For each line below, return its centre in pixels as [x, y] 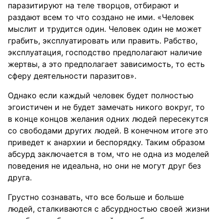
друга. [20, 177]
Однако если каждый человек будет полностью [101, 95]
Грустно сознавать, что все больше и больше [96, 197]
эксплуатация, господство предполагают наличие [105, 52]
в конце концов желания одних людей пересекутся [108, 119]
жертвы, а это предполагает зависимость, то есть [106, 64]
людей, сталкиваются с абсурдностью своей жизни [109, 209]
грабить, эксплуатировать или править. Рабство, [103, 41]
